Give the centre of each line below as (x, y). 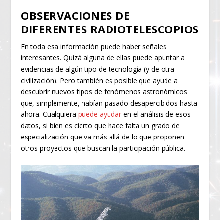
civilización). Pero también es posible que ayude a (99, 80)
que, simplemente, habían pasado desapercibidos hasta (109, 103)
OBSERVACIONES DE (75, 15)
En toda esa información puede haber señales (94, 46)
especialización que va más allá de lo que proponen (103, 137)
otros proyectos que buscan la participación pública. (103, 148)
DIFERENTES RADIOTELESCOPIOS (110, 29)
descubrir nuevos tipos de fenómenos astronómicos (104, 91)
